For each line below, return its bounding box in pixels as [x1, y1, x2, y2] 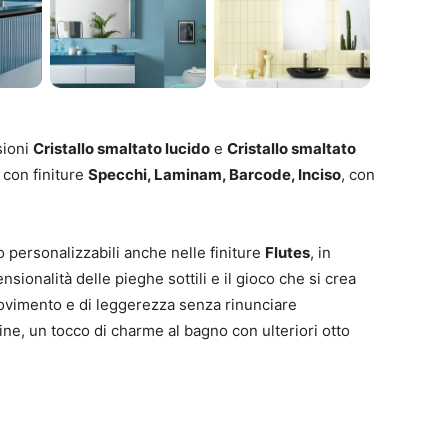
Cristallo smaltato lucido [33, 138, 210, 158]
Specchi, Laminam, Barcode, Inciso [88, 164, 341, 184]
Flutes [265, 242, 310, 262]
